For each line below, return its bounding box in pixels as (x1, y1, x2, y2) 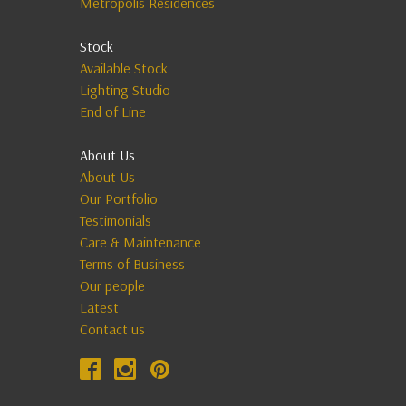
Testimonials (80, 211, 151, 229)
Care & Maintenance (80, 233, 201, 251)
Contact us (80, 320, 145, 338)
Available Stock (80, 59, 168, 77)
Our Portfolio (80, 189, 158, 208)
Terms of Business (80, 255, 185, 273)
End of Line (80, 102, 146, 121)
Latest (80, 298, 119, 316)
